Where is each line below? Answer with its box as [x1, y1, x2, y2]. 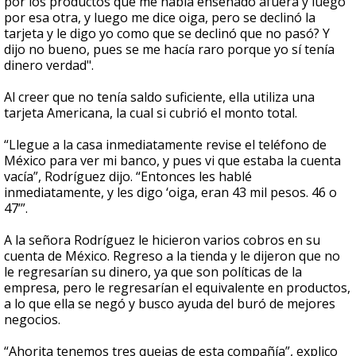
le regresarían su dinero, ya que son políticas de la [4, 263, 302, 281]
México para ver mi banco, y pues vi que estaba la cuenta [4, 152, 341, 170]
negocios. [4, 311, 60, 329]
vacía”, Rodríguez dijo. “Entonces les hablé [4, 168, 252, 186]
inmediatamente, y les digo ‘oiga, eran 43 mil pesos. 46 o [4, 184, 337, 202]
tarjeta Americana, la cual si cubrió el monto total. [4, 104, 297, 122]
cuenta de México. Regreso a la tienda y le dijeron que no [4, 247, 340, 265]
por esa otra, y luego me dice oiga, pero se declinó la [4, 9, 315, 27]
